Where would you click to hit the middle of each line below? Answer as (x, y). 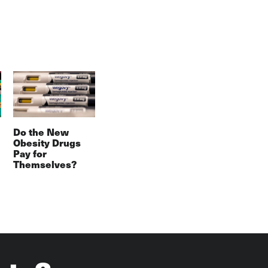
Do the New (41, 132)
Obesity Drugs (47, 143)
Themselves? (45, 165)
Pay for (30, 154)
